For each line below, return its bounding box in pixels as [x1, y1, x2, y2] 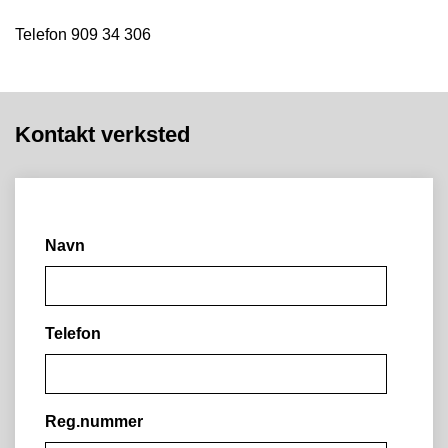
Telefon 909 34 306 [15, 26, 152, 43]
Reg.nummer [45, 413, 144, 430]
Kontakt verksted [15, 122, 190, 147]
